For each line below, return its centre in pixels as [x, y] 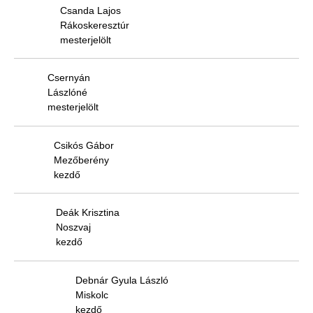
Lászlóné [67, 93]
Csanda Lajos [90, 10]
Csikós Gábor [84, 145]
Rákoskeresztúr [95, 25]
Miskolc [92, 294]
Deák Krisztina [88, 213]
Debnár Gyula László [122, 280]
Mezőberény [81, 160]
